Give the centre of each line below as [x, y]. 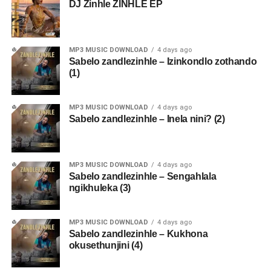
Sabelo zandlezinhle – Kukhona [138, 234]
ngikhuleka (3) [100, 188]
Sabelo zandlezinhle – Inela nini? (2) [147, 119]
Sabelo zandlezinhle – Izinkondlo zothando [163, 61]
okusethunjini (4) [106, 245]
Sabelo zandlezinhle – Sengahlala [142, 176]
